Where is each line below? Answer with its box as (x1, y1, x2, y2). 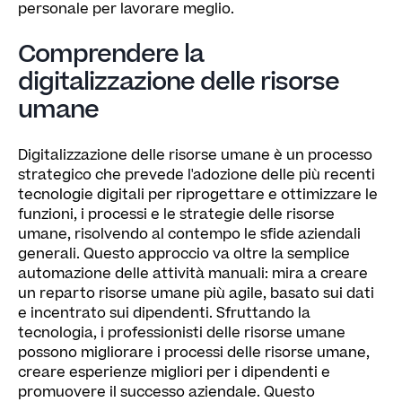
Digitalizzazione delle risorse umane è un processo (18, 145, 372, 165)
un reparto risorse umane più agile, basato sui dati (18, 284, 374, 303)
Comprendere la (18, 37, 204, 72)
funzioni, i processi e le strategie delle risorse (18, 205, 335, 224)
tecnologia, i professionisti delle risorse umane (18, 323, 345, 343)
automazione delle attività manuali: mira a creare (18, 264, 368, 284)
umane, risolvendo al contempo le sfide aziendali (18, 224, 361, 244)
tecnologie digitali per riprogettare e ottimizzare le (18, 185, 378, 205)
